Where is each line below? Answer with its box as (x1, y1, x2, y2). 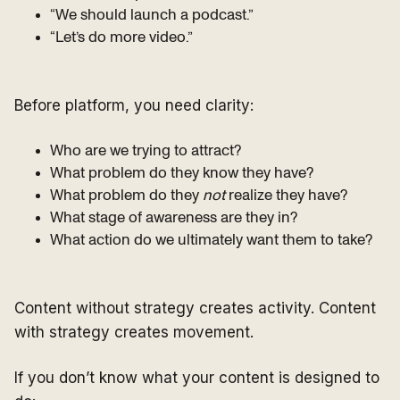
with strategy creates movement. (14, 323, 254, 342)
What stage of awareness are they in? (50, 210, 297, 226)
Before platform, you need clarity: (14, 96, 254, 115)
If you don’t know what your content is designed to (14, 369, 379, 387)
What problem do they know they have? (50, 165, 313, 181)
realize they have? (225, 187, 347, 204)
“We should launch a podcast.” (50, 7, 254, 23)
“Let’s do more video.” (50, 29, 193, 46)
